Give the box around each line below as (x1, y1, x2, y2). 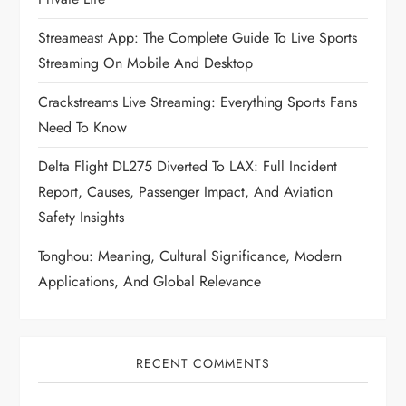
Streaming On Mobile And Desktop (38, 53, 254, 74)
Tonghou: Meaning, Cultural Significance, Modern (38, 246, 343, 267)
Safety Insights (38, 207, 125, 228)
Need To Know (38, 117, 128, 139)
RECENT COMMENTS (136, 354, 270, 373)
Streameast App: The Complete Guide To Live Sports (38, 27, 358, 49)
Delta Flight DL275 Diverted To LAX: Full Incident (38, 156, 338, 178)
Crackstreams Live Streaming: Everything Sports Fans (38, 92, 358, 113)
